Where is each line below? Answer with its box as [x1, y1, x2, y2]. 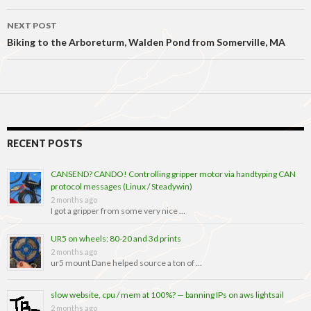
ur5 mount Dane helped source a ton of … [51, 258, 202, 269]
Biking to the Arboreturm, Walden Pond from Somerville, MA [7, 36, 285, 49]
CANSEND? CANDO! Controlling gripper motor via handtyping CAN [51, 169, 296, 180]
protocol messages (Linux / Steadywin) [51, 181, 192, 192]
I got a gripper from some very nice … [51, 205, 185, 217]
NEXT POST [7, 20, 57, 31]
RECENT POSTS [7, 137, 83, 150]
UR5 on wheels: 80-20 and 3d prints [51, 233, 181, 244]
